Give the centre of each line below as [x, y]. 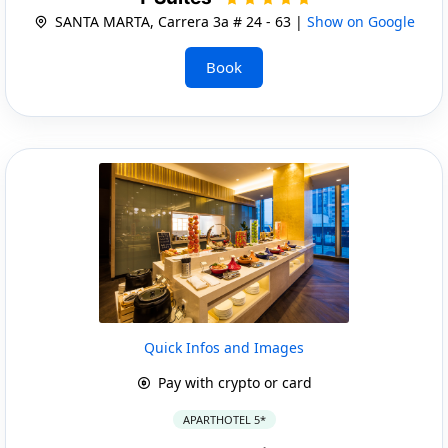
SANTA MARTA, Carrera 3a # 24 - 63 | [178, 21]
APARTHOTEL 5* [224, 419]
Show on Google [360, 21]
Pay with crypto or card [232, 382]
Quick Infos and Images [224, 347]
